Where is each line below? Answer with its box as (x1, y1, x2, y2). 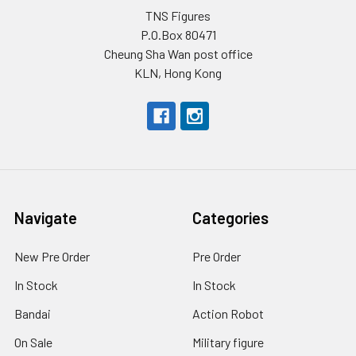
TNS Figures (145, 8, 211, 23)
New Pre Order (14, 249, 90, 264)
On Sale (14, 335, 52, 350)
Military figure (192, 335, 264, 350)
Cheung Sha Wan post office (103, 46, 253, 61)
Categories (192, 208, 269, 227)
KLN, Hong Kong (134, 65, 222, 80)
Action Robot (192, 306, 264, 321)
